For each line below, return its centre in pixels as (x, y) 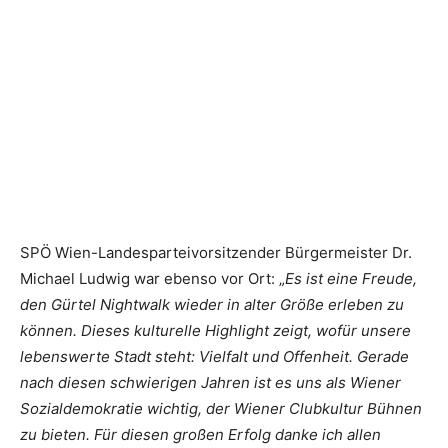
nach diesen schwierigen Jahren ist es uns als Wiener (210, 382)
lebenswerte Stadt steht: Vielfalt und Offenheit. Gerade (214, 356)
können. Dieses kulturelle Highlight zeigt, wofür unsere (215, 330)
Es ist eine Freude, (351, 278)
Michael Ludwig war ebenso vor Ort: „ (152, 278)
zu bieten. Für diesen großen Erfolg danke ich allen (200, 434)
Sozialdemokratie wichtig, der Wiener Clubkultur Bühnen (221, 408)
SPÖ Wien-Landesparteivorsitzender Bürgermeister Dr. (216, 252)
